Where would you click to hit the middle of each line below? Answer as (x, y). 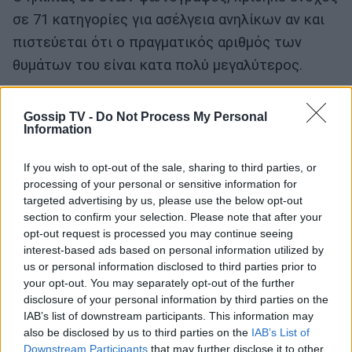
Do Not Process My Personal (181, 116)
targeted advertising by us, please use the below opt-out (163, 200)
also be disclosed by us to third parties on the (137, 332)
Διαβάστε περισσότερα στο (106, 103)
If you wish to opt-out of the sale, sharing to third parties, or (170, 167)
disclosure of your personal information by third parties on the (176, 299)
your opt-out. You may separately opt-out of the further (159, 282)
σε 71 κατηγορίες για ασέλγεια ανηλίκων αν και (169, 20)
